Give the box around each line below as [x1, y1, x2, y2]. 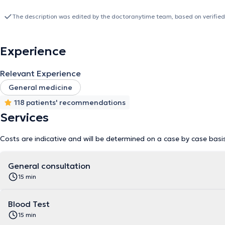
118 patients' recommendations [14, 98, 126, 107]
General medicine [9, 83, 72, 92]
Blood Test [8, 199, 50, 209]
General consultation [8, 161, 90, 171]
